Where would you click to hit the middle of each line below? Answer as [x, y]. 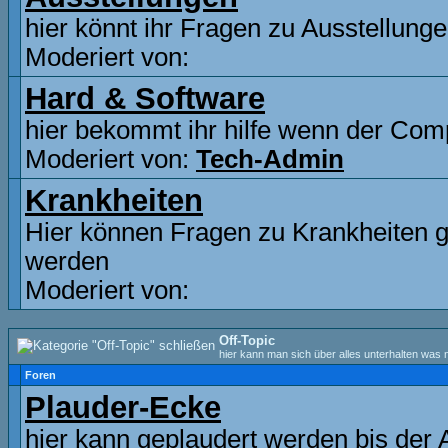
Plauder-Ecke [123, 407]
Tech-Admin [270, 159]
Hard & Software [145, 98]
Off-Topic [247, 340]
